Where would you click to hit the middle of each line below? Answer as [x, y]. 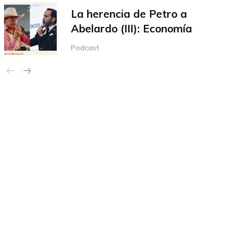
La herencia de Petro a [129, 13]
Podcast [85, 47]
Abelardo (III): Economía [132, 28]
